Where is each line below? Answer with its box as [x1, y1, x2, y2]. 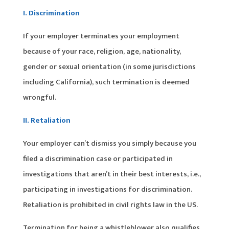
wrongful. [22, 90, 56, 104]
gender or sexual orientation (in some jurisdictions [22, 60, 196, 73]
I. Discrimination [22, 6, 80, 19]
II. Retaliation [22, 113, 71, 127]
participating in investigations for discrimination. [22, 182, 192, 196]
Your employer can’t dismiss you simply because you [22, 136, 196, 150]
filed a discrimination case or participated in [22, 152, 173, 165]
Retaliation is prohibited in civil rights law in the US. [22, 198, 198, 211]
